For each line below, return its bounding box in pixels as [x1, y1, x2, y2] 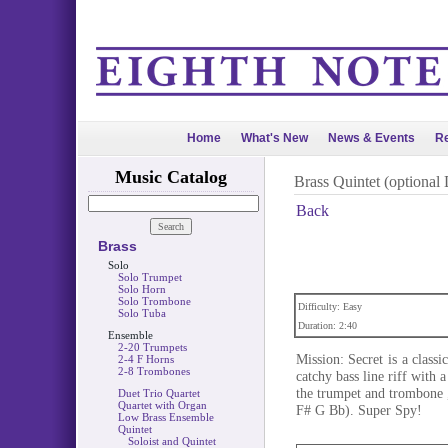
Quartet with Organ [117, 399, 207, 411]
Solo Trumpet [117, 271, 182, 283]
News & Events [328, 131, 415, 145]
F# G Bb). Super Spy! [295, 402, 422, 418]
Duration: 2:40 [297, 320, 357, 331]
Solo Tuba [117, 307, 166, 319]
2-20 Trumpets [117, 341, 187, 353]
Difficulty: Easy [297, 301, 362, 312]
